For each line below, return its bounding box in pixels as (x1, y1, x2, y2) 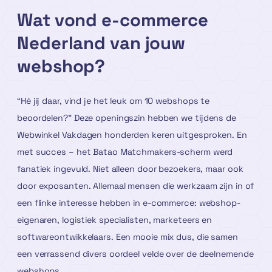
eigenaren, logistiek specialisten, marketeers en (17, 214, 212, 225)
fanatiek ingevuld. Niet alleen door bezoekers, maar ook (17, 163, 243, 174)
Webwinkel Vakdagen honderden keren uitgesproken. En (17, 129, 247, 140)
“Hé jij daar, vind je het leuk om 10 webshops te (17, 95, 210, 106)
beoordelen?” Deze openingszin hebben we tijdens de (17, 112, 236, 123)
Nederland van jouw (17, 31, 186, 55)
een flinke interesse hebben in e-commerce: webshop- (17, 197, 240, 208)
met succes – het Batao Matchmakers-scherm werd (17, 146, 233, 157)
